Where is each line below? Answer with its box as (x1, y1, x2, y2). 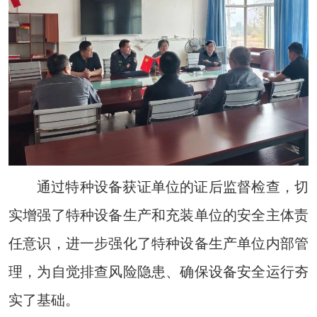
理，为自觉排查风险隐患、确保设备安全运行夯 (8, 263, 309, 279)
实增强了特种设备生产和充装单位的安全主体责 (8, 207, 309, 223)
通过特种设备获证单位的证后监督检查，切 (36, 178, 309, 195)
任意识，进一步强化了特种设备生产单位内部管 (8, 235, 309, 251)
